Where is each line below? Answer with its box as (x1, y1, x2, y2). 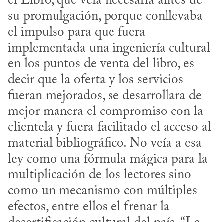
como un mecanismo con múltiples (8, 184, 197, 198)
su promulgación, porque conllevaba (8, 10, 203, 24)
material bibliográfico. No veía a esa (8, 137, 202, 151)
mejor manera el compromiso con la (8, 105, 203, 119)
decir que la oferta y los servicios (8, 73, 183, 87)
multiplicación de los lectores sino (8, 168, 191, 182)
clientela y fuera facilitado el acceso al (8, 121, 211, 135)
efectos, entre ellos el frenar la (8, 200, 169, 214)
